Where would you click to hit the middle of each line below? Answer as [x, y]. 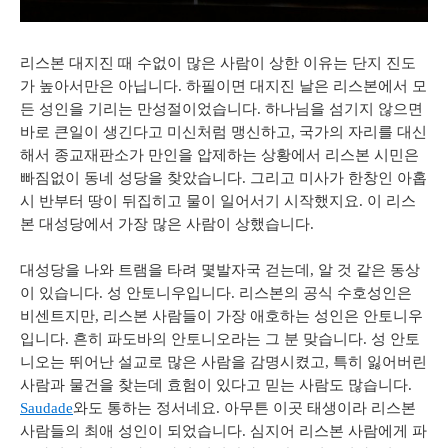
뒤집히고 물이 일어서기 [201, 201]
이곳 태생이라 [320, 408]
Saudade [46, 408]
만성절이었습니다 [197, 109]
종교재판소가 [99, 155]
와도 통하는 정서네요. [148, 408]
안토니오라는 [216, 339]
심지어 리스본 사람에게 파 [338, 431]
